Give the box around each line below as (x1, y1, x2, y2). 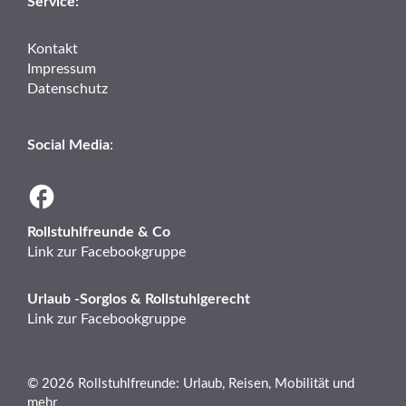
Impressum (27, 61, 96, 76)
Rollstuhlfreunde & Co (27, 224, 170, 239)
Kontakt (27, 41, 78, 56)
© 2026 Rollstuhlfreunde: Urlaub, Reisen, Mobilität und (27, 376, 354, 391)
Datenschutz (27, 81, 108, 96)
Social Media (27, 137, 110, 152)
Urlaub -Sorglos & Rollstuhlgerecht (27, 291, 250, 306)
